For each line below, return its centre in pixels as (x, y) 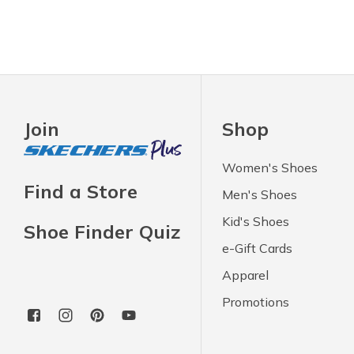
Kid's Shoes (256, 221)
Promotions (256, 301)
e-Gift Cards (258, 248)
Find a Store (81, 192)
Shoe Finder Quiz (102, 232)
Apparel (246, 275)
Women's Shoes (270, 167)
